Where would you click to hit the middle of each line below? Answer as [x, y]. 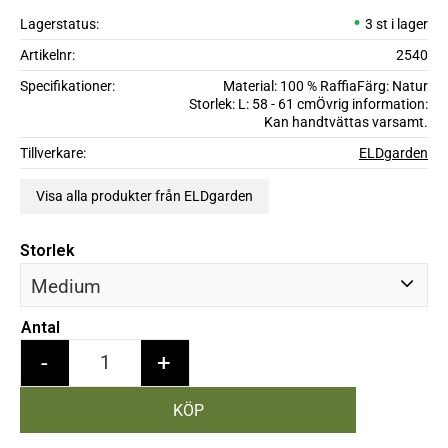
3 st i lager [396, 24]
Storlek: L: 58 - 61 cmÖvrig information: [308, 104]
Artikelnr [46, 55]
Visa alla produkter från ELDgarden [144, 196]
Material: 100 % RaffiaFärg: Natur [325, 86]
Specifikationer [66, 86]
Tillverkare [51, 153]
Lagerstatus [58, 24]
